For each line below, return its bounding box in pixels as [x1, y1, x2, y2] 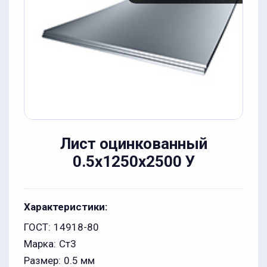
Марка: [24, 238, 56, 250]
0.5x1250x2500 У [72, 153, 195, 170]
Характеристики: [24, 201, 107, 213]
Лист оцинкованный [60, 135, 207, 153]
